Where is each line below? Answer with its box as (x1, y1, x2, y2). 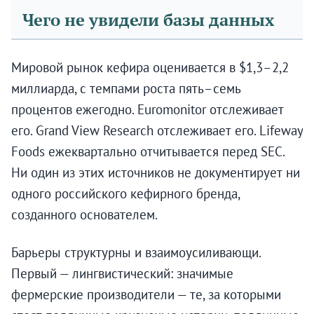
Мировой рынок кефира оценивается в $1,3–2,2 (11, 59, 289, 76)
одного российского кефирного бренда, (11, 185, 240, 203)
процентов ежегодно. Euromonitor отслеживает (11, 101, 284, 118)
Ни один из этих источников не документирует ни (11, 164, 300, 182)
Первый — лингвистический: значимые (11, 265, 233, 282)
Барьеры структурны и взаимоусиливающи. (11, 244, 261, 261)
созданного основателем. (11, 206, 158, 224)
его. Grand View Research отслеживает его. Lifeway (11, 122, 303, 139)
